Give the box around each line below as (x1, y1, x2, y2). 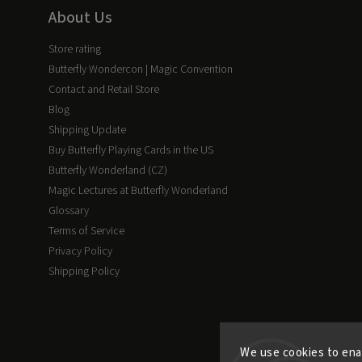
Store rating (48, 41, 101, 58)
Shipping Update (48, 122, 126, 139)
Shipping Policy (48, 263, 120, 280)
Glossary (48, 203, 89, 220)
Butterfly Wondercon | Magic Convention (48, 61, 233, 78)
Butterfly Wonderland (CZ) (48, 162, 167, 179)
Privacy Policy (48, 243, 112, 260)
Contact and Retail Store (48, 82, 159, 99)
